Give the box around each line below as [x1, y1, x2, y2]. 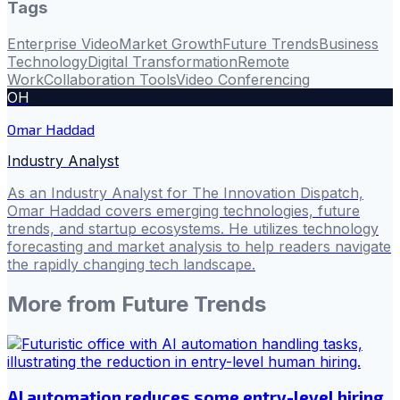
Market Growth [119, 34, 222, 53]
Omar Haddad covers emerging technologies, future [7, 201, 360, 220]
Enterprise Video [7, 34, 119, 53]
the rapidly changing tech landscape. [7, 254, 255, 273]
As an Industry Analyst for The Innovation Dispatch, [7, 183, 363, 202]
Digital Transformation [87, 52, 237, 71]
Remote [237, 52, 289, 71]
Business [319, 34, 379, 53]
